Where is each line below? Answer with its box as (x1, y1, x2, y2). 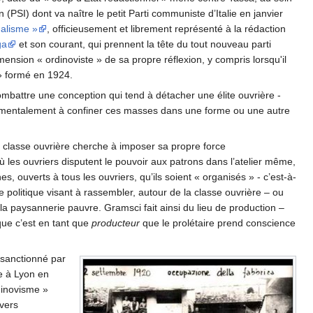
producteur (92, 217, 140, 229)
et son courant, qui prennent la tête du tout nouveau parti (16, 38, 271, 50)
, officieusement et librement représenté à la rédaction (47, 23, 286, 35)
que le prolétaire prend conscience (140, 217, 296, 229)
